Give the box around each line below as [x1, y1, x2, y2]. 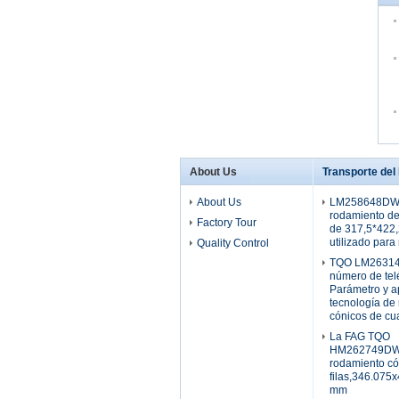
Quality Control [197, 237, 269, 249]
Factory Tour [197, 216, 256, 229]
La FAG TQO [330, 330, 390, 343]
